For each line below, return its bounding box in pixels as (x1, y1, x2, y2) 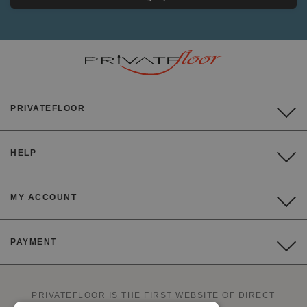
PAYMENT (10, 237, 57, 247)
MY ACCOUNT (10, 193, 77, 203)
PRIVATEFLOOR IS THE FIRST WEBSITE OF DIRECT (32, 291, 275, 301)
